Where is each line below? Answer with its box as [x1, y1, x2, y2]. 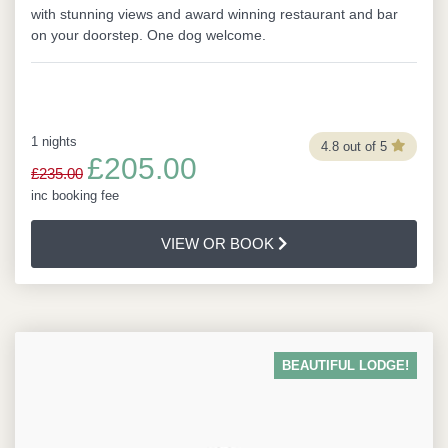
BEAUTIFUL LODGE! [282, 358, 409, 373]
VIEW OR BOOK [160, 235, 278, 252]
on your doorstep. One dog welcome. [31, 27, 266, 43]
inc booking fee [31, 188, 119, 203]
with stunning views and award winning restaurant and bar [31, 6, 398, 22]
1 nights [31, 134, 77, 149]
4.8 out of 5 [320, 138, 387, 154]
